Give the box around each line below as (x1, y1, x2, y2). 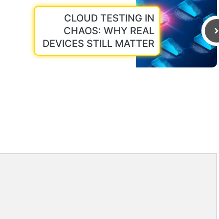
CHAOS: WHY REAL (64, 24, 154, 37)
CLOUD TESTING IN (64, 12, 154, 24)
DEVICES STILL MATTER (43, 37, 154, 49)
